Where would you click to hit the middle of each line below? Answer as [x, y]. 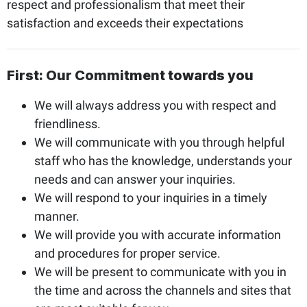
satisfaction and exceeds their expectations [125, 23]
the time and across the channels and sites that [163, 290]
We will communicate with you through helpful [159, 142]
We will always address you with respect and [155, 105]
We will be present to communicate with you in [160, 272]
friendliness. [67, 124]
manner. [57, 216]
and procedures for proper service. [127, 253]
